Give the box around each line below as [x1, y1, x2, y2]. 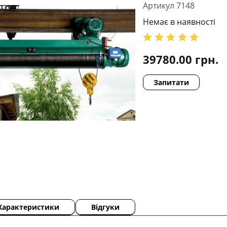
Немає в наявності [143, 16, 215, 27]
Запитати [154, 78, 189, 87]
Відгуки [91, 202, 120, 212]
